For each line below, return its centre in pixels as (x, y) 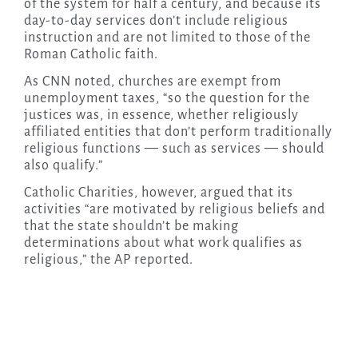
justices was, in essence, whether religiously (161, 115)
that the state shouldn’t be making (131, 227)
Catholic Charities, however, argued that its (158, 193)
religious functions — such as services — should (174, 149)
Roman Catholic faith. (91, 55)
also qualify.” (63, 166)
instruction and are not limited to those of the (167, 38)
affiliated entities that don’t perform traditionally (178, 132)
